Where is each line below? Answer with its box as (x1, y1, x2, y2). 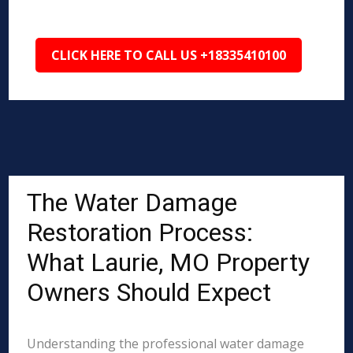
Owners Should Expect (27, 277, 272, 307)
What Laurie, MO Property (27, 247, 310, 277)
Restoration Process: (27, 217, 254, 247)
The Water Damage (27, 188, 238, 217)
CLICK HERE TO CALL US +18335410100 (51, 46, 287, 64)
